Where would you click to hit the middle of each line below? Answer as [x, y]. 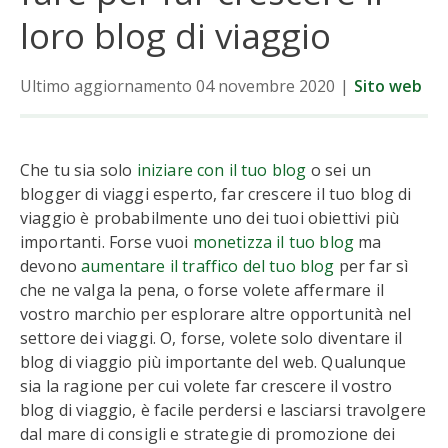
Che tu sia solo [78, 170]
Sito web [387, 86]
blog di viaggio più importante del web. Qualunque [213, 362]
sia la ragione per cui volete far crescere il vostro [206, 386]
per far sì [371, 266]
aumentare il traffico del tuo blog [208, 266]
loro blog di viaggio [175, 35]
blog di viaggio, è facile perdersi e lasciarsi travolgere [223, 410]
